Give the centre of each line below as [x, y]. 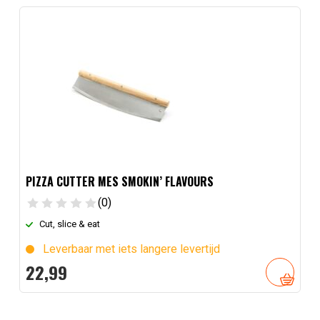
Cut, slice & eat [70, 224]
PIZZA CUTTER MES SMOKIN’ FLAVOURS [119, 182]
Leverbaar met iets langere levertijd [131, 249]
